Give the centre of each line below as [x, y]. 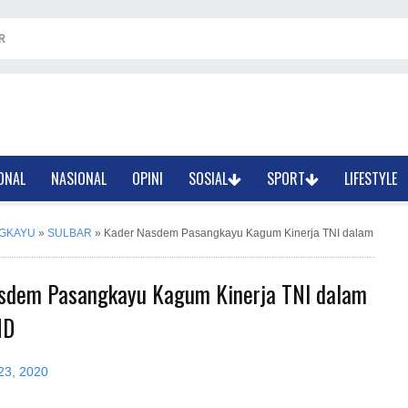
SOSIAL [209, 178]
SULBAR [70, 233]
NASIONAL [79, 178]
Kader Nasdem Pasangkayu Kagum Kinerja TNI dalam [239, 233]
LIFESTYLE [371, 178]
